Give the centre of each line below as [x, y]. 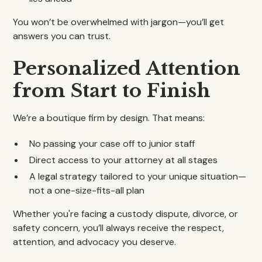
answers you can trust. [62, 36]
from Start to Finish [112, 91]
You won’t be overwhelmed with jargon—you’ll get [119, 22]
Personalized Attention [127, 68]
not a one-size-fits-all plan [87, 190]
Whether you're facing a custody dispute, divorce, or [126, 214]
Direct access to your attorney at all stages [124, 160]
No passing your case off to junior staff [112, 144]
